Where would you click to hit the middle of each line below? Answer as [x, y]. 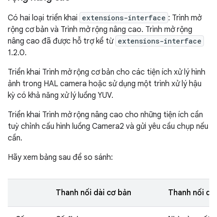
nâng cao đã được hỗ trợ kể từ [62, 41]
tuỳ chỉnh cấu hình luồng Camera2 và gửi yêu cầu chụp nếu [108, 126]
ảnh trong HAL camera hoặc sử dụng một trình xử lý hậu [105, 84]
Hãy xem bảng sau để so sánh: [60, 157]
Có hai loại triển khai [44, 18]
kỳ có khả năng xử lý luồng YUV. [61, 95]
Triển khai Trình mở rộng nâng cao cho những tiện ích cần [105, 115]
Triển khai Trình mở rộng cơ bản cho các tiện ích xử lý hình [107, 72]
